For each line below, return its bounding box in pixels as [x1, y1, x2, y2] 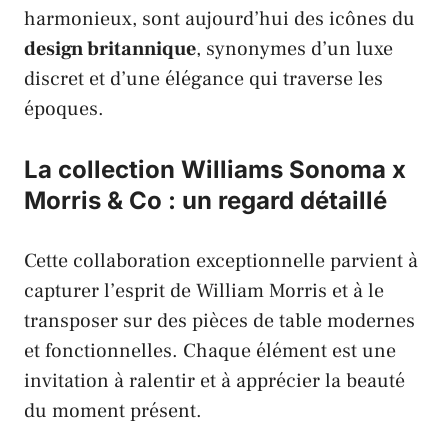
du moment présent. [24, 398, 202, 425]
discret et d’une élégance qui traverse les [24, 66, 383, 93]
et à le [327, 278, 384, 305]
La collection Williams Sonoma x [24, 155, 406, 185]
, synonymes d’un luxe [196, 36, 393, 63]
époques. [24, 96, 104, 123]
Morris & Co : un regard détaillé [24, 186, 387, 216]
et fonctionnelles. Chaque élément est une [24, 338, 396, 365]
